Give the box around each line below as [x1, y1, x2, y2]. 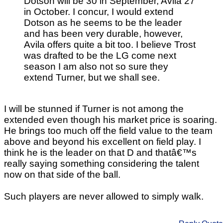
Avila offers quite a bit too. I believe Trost [24, 39, 196, 50]
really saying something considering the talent [4, 158, 199, 169]
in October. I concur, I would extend [24, 6, 174, 17]
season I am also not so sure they [24, 61, 168, 72]
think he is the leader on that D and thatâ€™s [4, 147, 197, 158]
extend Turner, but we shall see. [24, 72, 160, 83]
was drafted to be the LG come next [24, 50, 176, 61]
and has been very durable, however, [24, 28, 183, 39]
